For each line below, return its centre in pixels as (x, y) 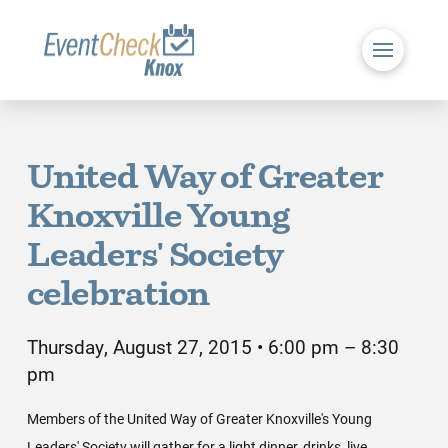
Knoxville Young (158, 218)
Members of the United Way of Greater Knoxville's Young (199, 419)
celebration (118, 296)
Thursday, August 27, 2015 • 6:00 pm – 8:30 (212, 346)
